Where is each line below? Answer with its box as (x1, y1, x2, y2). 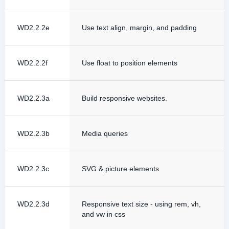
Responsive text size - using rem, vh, (82, 200, 201, 208)
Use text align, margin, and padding (82, 24, 197, 32)
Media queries (82, 129, 128, 138)
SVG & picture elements (82, 165, 159, 173)
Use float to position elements (82, 59, 177, 67)
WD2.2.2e (17, 24, 50, 32)
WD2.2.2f (17, 59, 48, 67)
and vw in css (82, 210, 125, 218)
